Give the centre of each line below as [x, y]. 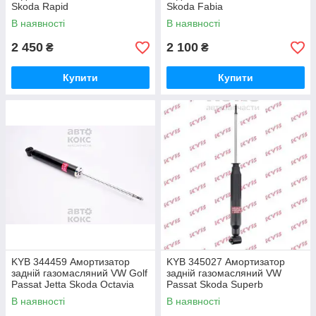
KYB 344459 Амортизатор [71, 262]
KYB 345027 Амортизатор [226, 262]
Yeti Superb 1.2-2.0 [54, 296]
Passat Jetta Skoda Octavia [73, 284]
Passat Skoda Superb [215, 284]
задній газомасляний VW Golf [79, 273]
